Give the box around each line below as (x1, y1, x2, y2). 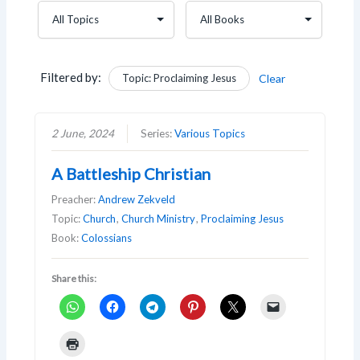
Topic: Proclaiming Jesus (122, 71, 237, 84)
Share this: (51, 272, 97, 284)
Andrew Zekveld (98, 192, 176, 206)
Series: (141, 126, 175, 140)
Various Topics (174, 126, 246, 140)
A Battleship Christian (51, 163, 211, 183)
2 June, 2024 (51, 126, 115, 140)
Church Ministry (121, 211, 196, 225)
